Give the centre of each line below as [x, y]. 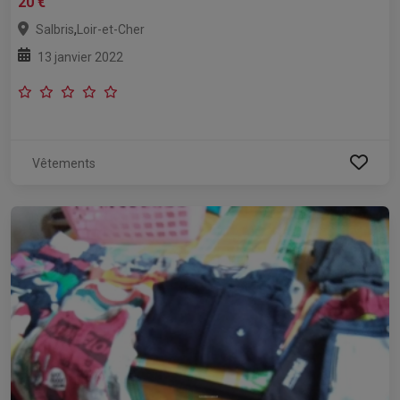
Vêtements [64, 163]
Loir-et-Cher [111, 29]
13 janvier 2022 [80, 57]
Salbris [55, 29]
